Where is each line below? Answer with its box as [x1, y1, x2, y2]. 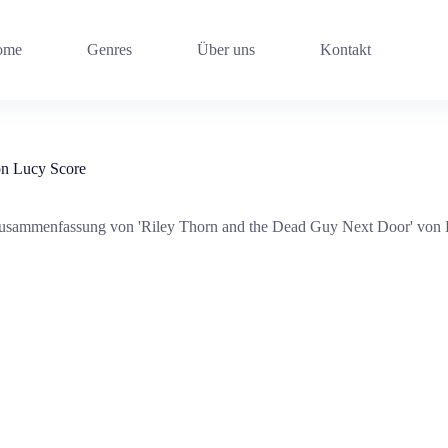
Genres [86, 41, 132, 58]
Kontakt [319, 41, 371, 58]
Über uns [196, 41, 255, 58]
